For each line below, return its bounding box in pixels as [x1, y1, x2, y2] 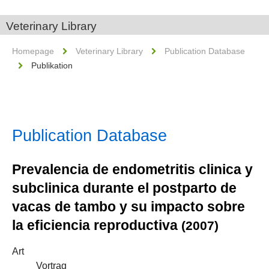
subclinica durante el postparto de [12, 180, 237, 196]
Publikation [31, 61, 73, 70]
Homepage [12, 46, 54, 56]
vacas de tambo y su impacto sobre [12, 199, 245, 214]
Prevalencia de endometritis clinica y [12, 162, 253, 177]
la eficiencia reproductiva [12, 217, 181, 233]
